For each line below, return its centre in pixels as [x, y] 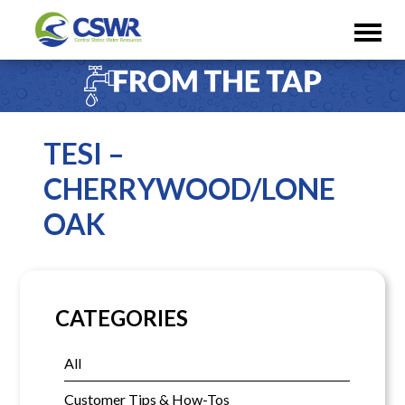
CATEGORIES [121, 318]
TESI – [84, 153]
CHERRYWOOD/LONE [189, 188]
